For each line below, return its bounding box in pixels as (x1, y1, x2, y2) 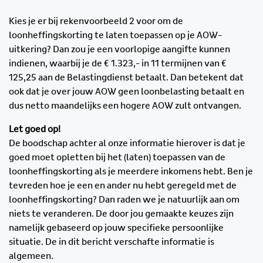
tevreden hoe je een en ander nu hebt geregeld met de (9, 181, 237, 191)
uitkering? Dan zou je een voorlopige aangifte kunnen (9, 45, 230, 55)
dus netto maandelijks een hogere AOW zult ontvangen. (9, 101, 241, 111)
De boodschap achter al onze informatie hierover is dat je (9, 139, 245, 149)
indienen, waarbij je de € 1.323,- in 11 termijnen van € (9, 59, 227, 69)
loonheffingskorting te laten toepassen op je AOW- (9, 31, 222, 41)
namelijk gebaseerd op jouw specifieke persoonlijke (9, 223, 224, 233)
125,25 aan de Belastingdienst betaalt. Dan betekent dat (9, 73, 244, 83)
